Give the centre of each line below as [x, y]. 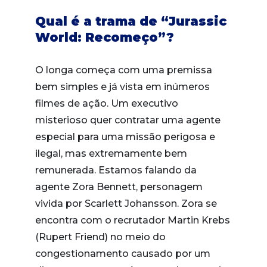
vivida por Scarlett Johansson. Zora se [126, 204]
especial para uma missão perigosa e [125, 137]
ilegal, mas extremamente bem [111, 153]
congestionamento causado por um [123, 254]
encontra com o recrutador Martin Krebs [133, 220]
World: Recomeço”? [105, 37]
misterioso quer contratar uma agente [128, 120]
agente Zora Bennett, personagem [119, 187]
